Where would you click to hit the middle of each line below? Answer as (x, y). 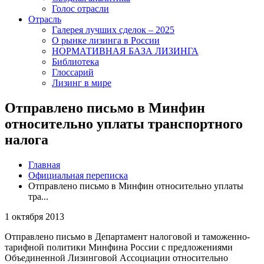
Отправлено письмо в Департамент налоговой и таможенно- (127, 236)
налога (27, 139)
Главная (44, 164)
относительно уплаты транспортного (124, 123)
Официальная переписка (78, 175)
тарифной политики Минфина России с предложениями (119, 247)
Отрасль (45, 19)
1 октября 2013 (34, 216)
